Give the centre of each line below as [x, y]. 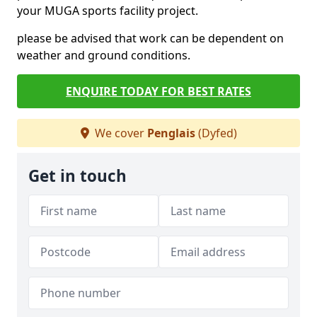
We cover [119, 133]
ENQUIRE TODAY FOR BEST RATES [158, 91]
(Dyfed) [216, 133]
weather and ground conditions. [104, 55]
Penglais [171, 133]
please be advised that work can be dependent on [150, 38]
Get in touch [77, 176]
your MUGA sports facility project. [108, 11]
